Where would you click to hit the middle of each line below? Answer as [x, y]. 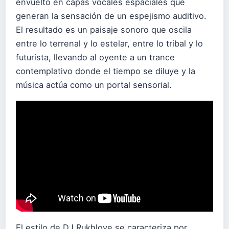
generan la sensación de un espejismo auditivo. [111, 16]
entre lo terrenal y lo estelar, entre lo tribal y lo [109, 44]
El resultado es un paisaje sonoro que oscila [104, 30]
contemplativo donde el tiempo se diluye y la [106, 71]
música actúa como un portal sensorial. [94, 85]
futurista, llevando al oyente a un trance [95, 58]
